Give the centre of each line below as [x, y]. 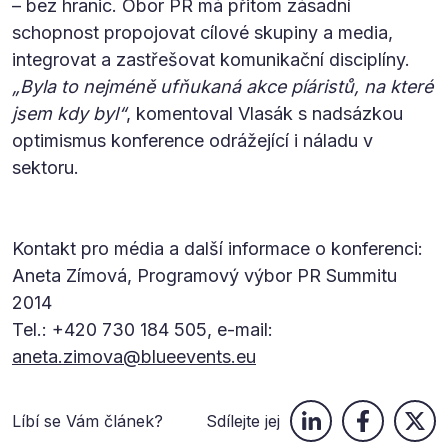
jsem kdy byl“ [69, 113]
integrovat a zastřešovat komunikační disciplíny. [211, 59]
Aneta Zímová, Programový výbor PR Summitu [204, 275]
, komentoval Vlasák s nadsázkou [264, 113]
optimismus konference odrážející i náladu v [192, 140]
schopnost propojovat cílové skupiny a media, [202, 32]
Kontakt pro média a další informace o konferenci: [217, 248]
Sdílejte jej [243, 420]
